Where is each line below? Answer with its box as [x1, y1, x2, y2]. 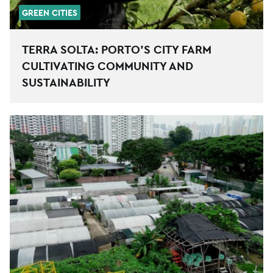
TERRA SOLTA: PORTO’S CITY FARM [22, 41, 211, 57]
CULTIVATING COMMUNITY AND [22, 58, 193, 73]
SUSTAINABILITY [22, 74, 110, 90]
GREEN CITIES [22, 7, 77, 18]
